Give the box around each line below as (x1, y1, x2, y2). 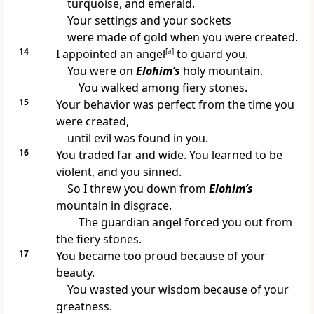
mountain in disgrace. (55, 198, 172, 214)
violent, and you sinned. (55, 164, 182, 180)
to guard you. (173, 46, 248, 62)
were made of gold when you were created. (67, 29, 298, 46)
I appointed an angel (55, 46, 165, 62)
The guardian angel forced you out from (78, 214, 292, 231)
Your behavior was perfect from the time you (55, 97, 294, 113)
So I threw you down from (67, 181, 209, 197)
